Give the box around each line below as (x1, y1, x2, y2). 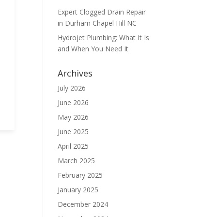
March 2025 (58, 156, 95, 165)
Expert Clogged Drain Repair (58, 7, 146, 16)
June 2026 (58, 98, 89, 107)
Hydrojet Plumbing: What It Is (58, 33, 150, 42)
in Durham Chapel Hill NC (58, 18, 137, 28)
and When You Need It (58, 44, 129, 53)
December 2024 (58, 200, 108, 209)
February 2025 (58, 170, 103, 180)
